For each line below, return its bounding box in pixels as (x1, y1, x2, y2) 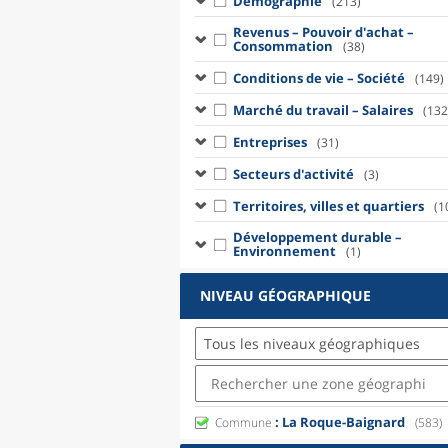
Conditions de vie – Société (232, 68, 405, 87)
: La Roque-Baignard (272, 413, 405, 431)
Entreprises (232, 132, 307, 151)
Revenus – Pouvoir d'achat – (232, 23, 414, 41)
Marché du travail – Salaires (232, 100, 413, 119)
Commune (215, 414, 272, 431)
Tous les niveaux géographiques (204, 334, 420, 353)
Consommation (232, 37, 333, 55)
